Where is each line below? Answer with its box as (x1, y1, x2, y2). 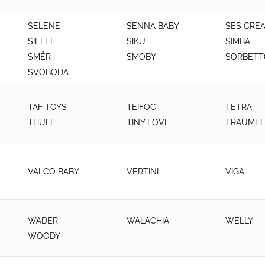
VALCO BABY (28, 166, 79, 176)
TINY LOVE (126, 117, 170, 127)
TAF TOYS (28, 102, 67, 112)
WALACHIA (126, 215, 169, 225)
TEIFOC (126, 102, 156, 112)
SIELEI (28, 37, 52, 46)
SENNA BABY (126, 21, 179, 31)
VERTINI (126, 166, 159, 176)
